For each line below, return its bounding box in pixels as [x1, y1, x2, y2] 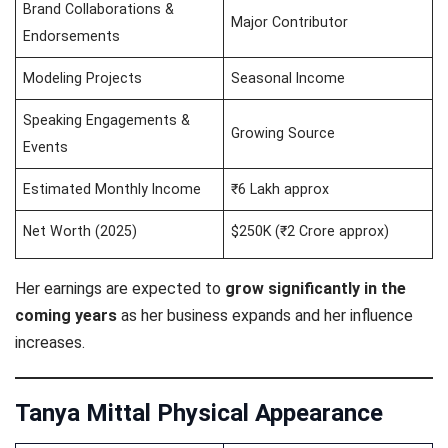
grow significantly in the [225, 278, 406, 298]
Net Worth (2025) [23, 222, 138, 239]
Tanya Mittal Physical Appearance [15, 398, 383, 427]
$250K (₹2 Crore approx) [231, 222, 390, 239]
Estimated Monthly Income [23, 180, 202, 197]
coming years [15, 305, 117, 325]
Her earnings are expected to [15, 278, 225, 298]
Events [23, 138, 69, 155]
